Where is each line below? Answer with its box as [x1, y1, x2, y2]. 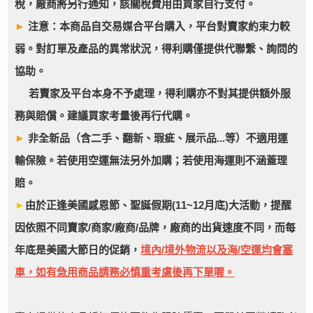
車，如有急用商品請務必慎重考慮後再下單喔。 [15, 266, 235, 278]
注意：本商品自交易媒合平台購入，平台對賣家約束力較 [25, 20, 291, 32]
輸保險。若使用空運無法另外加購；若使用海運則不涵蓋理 [15, 154, 288, 166]
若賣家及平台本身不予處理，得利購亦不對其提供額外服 [15, 87, 291, 99]
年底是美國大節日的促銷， [15, 244, 141, 256]
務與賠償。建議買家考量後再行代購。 [15, 110, 194, 122]
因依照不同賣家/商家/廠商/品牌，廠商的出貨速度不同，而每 [15, 221, 296, 233]
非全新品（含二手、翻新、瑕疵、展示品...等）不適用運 [25, 132, 289, 144]
